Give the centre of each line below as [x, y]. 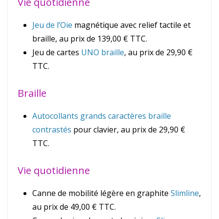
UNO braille [103, 53]
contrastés [52, 130]
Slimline [185, 193]
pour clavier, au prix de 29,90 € [128, 130]
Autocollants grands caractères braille [102, 116]
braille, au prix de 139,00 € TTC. [90, 39]
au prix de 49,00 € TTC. [74, 207]
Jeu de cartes [57, 53]
